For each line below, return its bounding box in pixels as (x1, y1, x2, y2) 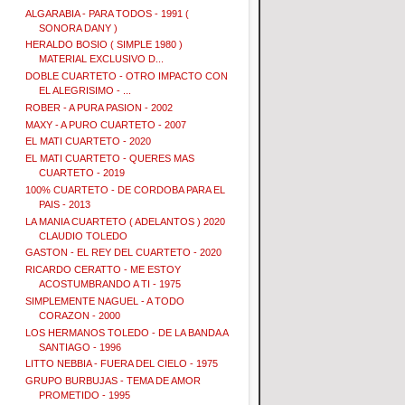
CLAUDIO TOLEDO (39, 230, 128, 241)
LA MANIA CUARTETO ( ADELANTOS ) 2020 (25, 215, 226, 227)
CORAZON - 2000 (39, 309, 121, 321)
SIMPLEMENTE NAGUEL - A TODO (25, 295, 185, 306)
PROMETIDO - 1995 (39, 390, 131, 401)
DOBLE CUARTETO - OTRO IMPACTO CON (25, 71, 229, 82)
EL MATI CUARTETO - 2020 (25, 136, 152, 147)
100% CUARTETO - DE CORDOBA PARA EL (25, 184, 226, 195)
